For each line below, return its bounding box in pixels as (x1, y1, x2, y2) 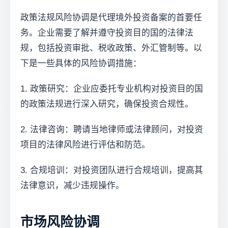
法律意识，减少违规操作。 (20, 181, 124, 190)
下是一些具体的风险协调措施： (20, 59, 141, 68)
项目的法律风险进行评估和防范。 (20, 140, 150, 150)
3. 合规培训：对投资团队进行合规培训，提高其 (20, 165, 203, 175)
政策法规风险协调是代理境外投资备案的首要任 (20, 13, 202, 22)
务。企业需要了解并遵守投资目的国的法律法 (20, 28, 193, 38)
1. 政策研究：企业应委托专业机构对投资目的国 (20, 84, 203, 94)
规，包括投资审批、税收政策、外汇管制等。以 (20, 43, 202, 53)
